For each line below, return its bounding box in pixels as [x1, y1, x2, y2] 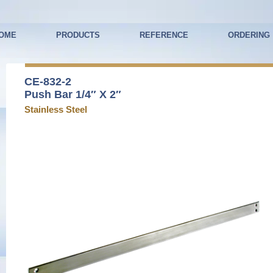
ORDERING [228, 30, 270, 40]
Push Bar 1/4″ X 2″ [24, 88, 121, 101]
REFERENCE [140, 30, 188, 40]
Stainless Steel [24, 104, 87, 115]
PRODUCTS [56, 30, 100, 40]
